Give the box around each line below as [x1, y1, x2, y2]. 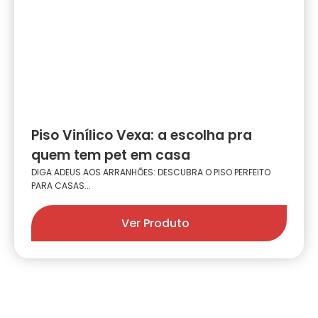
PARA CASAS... [31, 180, 91, 192]
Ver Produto [121, 215, 190, 232]
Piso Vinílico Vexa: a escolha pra [31, 126, 252, 146]
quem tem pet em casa [31, 146, 190, 165]
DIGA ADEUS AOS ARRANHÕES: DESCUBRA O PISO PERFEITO [31, 166, 270, 179]
